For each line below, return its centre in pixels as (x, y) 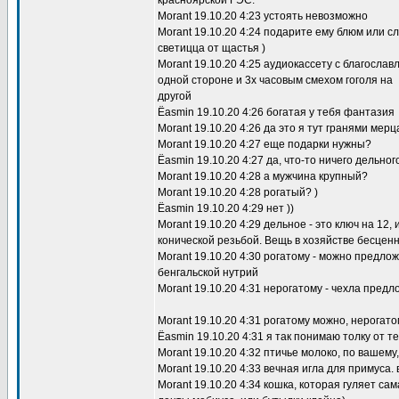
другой (175, 96)
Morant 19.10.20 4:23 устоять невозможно (263, 16)
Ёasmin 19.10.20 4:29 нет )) (226, 208)
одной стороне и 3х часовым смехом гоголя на (275, 80)
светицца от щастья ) (212, 48)
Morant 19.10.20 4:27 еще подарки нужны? (265, 144)
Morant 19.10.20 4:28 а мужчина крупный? (263, 176)
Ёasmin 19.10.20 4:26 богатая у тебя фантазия (276, 112)
